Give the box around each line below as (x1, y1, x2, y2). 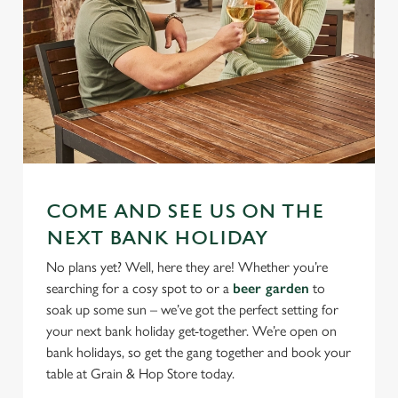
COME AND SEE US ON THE (46, 201, 324, 223)
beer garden (233, 280, 309, 297)
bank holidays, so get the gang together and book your (46, 344, 351, 361)
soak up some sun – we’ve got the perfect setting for (46, 301, 338, 318)
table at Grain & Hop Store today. (46, 365, 235, 382)
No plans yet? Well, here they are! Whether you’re (46, 259, 328, 275)
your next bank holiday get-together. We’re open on (46, 322, 337, 339)
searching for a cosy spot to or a (46, 280, 233, 297)
